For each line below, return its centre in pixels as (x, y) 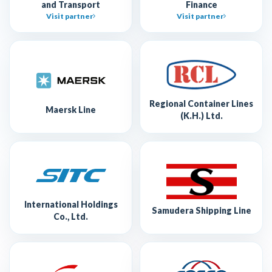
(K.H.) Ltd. (201, 115)
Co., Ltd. (71, 216)
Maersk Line (71, 109)
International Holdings (71, 204)
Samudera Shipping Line (201, 210)
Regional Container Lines (201, 103)
